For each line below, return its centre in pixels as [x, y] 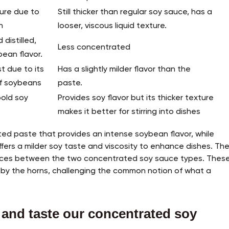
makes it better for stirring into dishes [130, 112]
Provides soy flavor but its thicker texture [136, 98]
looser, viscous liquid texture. [112, 26]
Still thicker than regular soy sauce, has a [135, 13]
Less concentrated [94, 48]
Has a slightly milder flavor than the [124, 70]
